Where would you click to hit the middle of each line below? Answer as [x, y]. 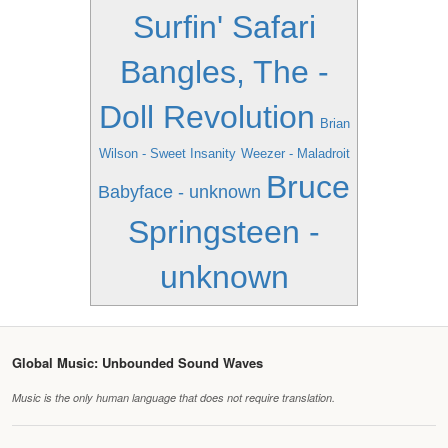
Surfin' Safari [224, 27]
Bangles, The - [224, 72]
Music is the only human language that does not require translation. [173, 397]
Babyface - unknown [179, 192]
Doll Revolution [206, 117]
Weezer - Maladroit [295, 153]
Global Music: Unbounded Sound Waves [137, 362]
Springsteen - [224, 232]
